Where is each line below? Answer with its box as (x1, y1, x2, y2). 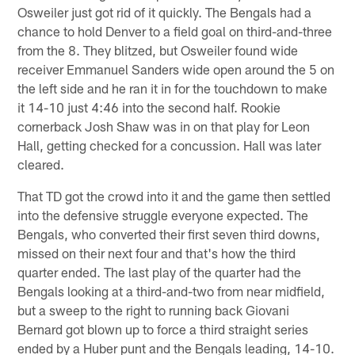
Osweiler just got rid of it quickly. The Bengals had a (17, 3, 312, 20)
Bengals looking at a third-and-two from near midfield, (17, 282, 326, 299)
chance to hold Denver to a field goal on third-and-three (17, 22, 333, 39)
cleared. (17, 155, 65, 172)
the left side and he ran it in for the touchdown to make (17, 79, 328, 96)
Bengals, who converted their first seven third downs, (17, 225, 321, 242)
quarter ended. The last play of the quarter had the (17, 263, 302, 280)
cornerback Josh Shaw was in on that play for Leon (17, 117, 311, 134)
